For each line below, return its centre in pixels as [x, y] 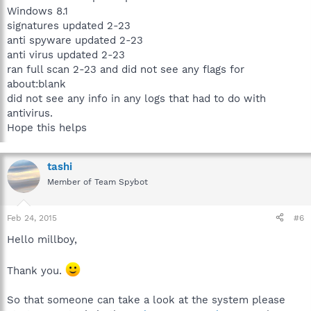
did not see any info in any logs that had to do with [136, 99]
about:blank [36, 84]
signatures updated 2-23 [69, 26]
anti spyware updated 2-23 [75, 40]
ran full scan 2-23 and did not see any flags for [126, 69]
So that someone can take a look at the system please [146, 300]
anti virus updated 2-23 [66, 55]
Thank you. [36, 270]
